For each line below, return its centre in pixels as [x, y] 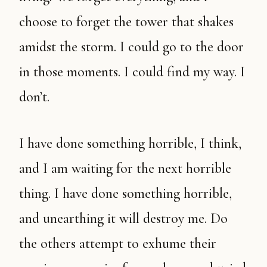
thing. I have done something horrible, [125, 193]
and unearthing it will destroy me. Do [123, 218]
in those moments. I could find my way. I [132, 72]
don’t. [34, 97]
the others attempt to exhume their [118, 243]
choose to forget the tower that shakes [126, 22]
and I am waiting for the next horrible [125, 168]
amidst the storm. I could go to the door [131, 47]
